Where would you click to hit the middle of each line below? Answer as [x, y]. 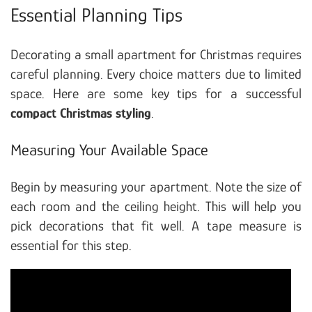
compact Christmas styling [81, 113]
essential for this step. [71, 245]
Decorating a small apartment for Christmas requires [156, 55]
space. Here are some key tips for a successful [156, 94]
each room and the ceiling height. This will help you [156, 206]
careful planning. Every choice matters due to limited [156, 74]
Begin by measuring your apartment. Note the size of [156, 187]
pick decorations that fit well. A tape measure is [156, 226]
